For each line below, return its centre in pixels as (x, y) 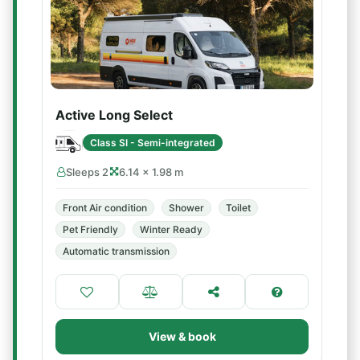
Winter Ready (171, 229)
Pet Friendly (90, 229)
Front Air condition (105, 208)
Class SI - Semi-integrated (153, 142)
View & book (182, 336)
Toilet (238, 208)
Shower (186, 208)
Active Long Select (114, 115)
